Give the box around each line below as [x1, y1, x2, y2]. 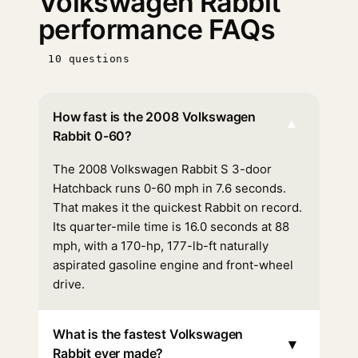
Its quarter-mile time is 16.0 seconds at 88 [53, 219, 289, 234]
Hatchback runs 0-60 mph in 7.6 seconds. [53, 181, 286, 196]
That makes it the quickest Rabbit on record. [53, 200, 302, 215]
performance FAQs [38, 13, 276, 46]
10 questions [48, 53, 130, 65]
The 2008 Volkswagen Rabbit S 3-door [53, 161, 272, 177]
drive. [53, 276, 85, 292]
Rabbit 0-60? [53, 128, 133, 144]
